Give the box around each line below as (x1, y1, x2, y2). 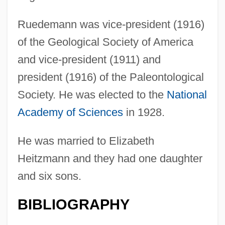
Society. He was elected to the (17, 88, 167, 101)
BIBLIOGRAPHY (17, 196, 130, 212)
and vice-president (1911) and (17, 53, 161, 66)
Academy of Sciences (17, 105, 123, 119)
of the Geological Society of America (17, 35, 193, 48)
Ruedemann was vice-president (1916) (17, 18, 204, 31)
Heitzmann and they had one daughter (17, 152, 202, 165)
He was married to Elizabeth (17, 134, 154, 147)
